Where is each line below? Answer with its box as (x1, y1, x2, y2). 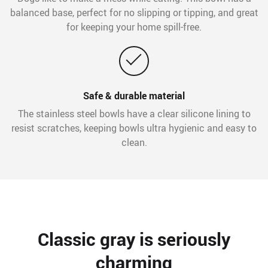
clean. (121, 136, 147, 150)
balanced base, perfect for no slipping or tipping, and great (10, 6, 258, 20)
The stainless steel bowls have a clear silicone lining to (17, 107, 251, 121)
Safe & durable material (83, 89, 185, 103)
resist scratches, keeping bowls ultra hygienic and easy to (11, 121, 257, 135)
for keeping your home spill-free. (66, 20, 202, 34)
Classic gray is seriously (38, 227, 230, 252)
